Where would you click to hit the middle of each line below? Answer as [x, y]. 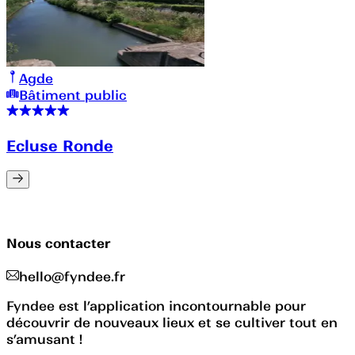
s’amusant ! [44, 340]
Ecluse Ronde [60, 145]
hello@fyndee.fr [72, 277]
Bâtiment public [73, 95]
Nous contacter [59, 243]
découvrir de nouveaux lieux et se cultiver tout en [172, 323]
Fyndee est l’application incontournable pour [156, 306]
